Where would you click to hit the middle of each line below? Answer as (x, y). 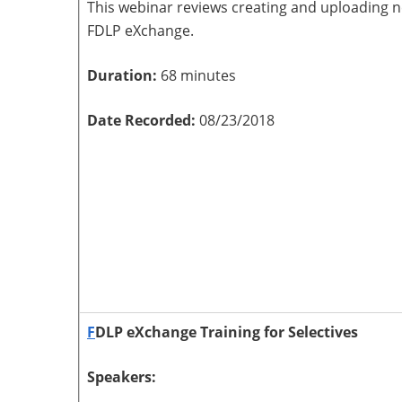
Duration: (124, 75)
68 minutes (198, 75)
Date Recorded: (143, 120)
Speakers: (123, 377)
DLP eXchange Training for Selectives (227, 332)
